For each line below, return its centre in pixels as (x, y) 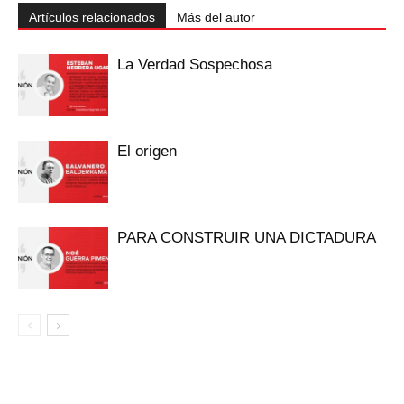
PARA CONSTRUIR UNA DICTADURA (247, 237)
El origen (147, 151)
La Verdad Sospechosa (195, 64)
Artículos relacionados (92, 17)
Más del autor (216, 17)
